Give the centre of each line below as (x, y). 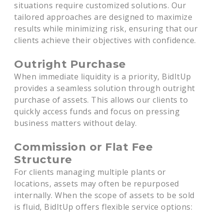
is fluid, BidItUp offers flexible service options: (103, 207)
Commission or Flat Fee (84, 147)
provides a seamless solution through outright (105, 88)
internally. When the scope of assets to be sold (104, 195)
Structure (43, 160)
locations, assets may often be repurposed (97, 184)
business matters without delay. (76, 123)
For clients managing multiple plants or (90, 172)
